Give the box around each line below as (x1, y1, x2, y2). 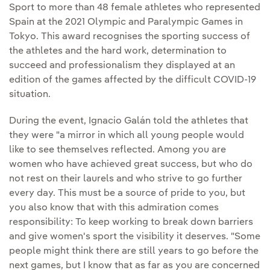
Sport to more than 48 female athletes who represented (9, 3, 260, 13)
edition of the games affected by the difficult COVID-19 (9, 75, 256, 86)
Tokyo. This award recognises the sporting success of (9, 32, 250, 42)
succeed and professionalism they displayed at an (9, 61, 235, 71)
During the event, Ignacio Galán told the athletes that (9, 116, 248, 127)
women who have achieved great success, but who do (9, 160, 253, 170)
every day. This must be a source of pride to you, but (9, 189, 245, 199)
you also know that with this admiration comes (9, 203, 219, 213)
